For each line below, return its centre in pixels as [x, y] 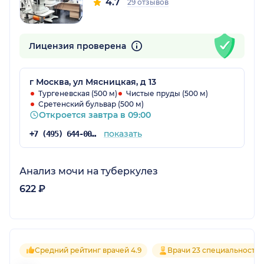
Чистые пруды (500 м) [167, 93]
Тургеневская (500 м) [78, 93]
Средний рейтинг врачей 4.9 [88, 250]
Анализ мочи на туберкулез [89, 171]
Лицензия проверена [79, 46]
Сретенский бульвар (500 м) [91, 104]
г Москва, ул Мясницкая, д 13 [93, 82]
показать [123, 133]
